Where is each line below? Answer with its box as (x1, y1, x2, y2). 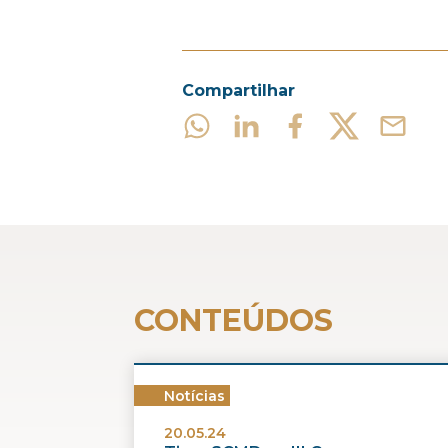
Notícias (164, 386, 226, 405)
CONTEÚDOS (134, 301, 334, 339)
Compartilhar (182, 81, 295, 101)
